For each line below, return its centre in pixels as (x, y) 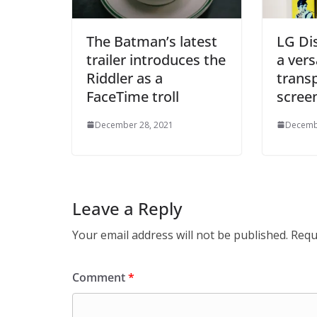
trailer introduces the (156, 59)
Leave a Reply (127, 208)
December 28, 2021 (134, 125)
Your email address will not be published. (180, 235)
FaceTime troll (133, 96)
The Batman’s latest (152, 41)
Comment (100, 277)
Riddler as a (125, 78)
